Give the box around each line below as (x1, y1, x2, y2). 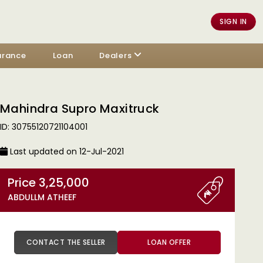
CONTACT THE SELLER (82, 237, 106, 247)
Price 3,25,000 (39, 174, 89, 191)
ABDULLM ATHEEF (8, 191, 76, 203)
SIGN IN (220, 16, 247, 26)
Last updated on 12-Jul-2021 (8, 146, 124, 157)
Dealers (99, 50, 132, 61)
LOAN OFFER (147, 237, 191, 247)
